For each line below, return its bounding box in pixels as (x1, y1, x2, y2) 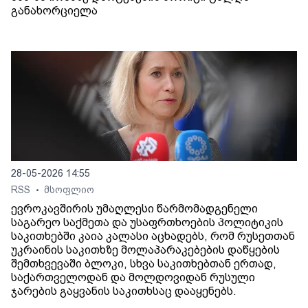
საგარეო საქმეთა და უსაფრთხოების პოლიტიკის (11, 216, 283, 230)
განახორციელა (11, 4, 98, 18)
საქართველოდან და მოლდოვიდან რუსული (11, 271, 255, 285)
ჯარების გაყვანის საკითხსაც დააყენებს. (11, 285, 236, 298)
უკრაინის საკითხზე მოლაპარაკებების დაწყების (11, 243, 280, 257)
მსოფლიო (44, 184, 94, 196)
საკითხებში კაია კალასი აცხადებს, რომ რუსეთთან (11, 230, 295, 243)
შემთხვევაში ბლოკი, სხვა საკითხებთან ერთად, (11, 257, 276, 271)
